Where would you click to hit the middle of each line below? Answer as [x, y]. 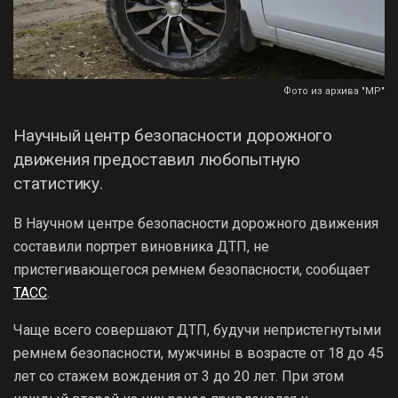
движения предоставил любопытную [157, 159]
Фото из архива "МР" [334, 91]
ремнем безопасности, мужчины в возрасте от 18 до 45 [199, 353]
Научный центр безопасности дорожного [173, 135]
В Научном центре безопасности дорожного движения [196, 223]
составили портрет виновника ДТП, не [141, 246]
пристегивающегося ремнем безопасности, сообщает [191, 269]
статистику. [58, 183]
